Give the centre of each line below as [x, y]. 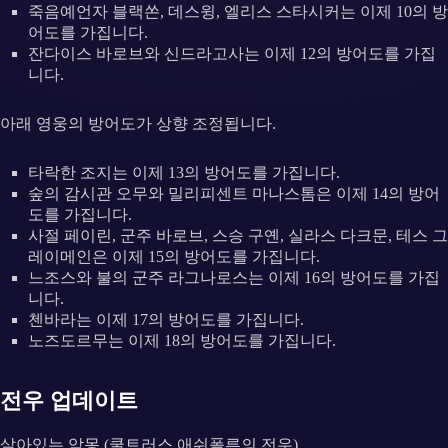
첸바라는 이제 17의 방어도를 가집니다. [166, 320]
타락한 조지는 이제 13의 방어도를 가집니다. [184, 173]
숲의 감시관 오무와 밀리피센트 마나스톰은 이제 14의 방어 [234, 194]
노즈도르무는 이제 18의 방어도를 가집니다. [182, 341]
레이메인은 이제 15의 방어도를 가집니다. [174, 257]
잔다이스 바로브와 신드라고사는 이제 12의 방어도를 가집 [232, 54]
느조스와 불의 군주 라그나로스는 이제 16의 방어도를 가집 [234, 278]
